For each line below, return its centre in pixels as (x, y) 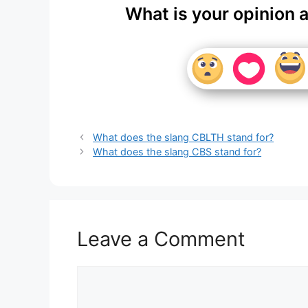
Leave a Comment (161, 239)
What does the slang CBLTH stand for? (184, 137)
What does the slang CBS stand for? (177, 151)
